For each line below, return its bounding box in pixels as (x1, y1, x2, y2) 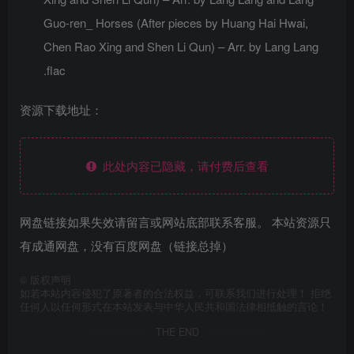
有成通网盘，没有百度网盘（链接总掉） (20, 237, 233, 254)
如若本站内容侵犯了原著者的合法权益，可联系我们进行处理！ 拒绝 (20, 286, 331, 300)
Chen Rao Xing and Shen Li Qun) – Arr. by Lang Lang (43, 38, 318, 55)
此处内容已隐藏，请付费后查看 (96, 157, 269, 174)
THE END (155, 325, 199, 339)
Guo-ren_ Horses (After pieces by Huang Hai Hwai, (43, 14, 308, 31)
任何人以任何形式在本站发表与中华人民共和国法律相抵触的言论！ (20, 299, 328, 314)
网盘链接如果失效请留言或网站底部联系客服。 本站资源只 (20, 213, 331, 230)
